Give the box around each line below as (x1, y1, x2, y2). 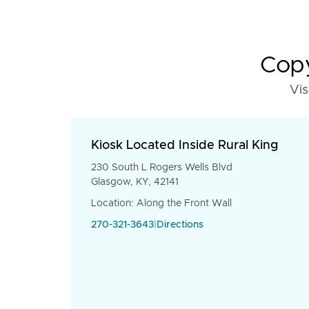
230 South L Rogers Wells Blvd (91, 163, 232, 172)
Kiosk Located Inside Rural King (91, 139, 279, 152)
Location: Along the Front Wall (91, 199, 232, 208)
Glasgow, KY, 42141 (91, 177, 179, 187)
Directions (157, 220, 203, 230)
